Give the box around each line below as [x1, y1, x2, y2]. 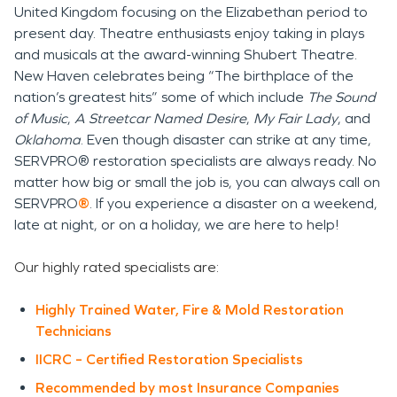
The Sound [307, 89, 376, 105]
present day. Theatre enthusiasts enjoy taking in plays [14, 25, 364, 42]
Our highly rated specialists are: [14, 259, 219, 276]
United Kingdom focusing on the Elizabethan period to [14, 4, 368, 20]
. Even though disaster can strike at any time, [81, 131, 371, 148]
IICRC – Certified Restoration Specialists [35, 351, 303, 368]
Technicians [35, 323, 112, 339]
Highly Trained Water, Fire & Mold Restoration [35, 301, 344, 318]
